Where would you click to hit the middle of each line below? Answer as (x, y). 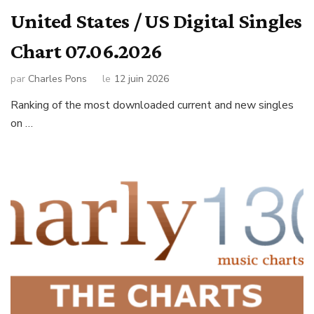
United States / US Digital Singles (156, 21)
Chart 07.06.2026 (86, 51)
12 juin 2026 (142, 78)
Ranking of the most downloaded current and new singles (152, 105)
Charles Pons (57, 78)
